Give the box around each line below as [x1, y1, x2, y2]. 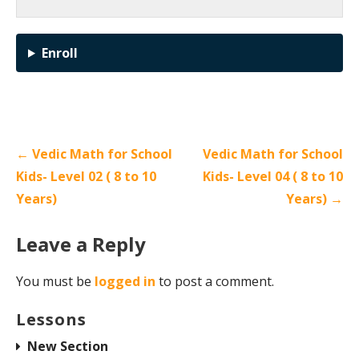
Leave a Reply [16, 230, 146, 257]
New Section [27, 337, 108, 355]
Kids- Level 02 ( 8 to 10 [16, 167, 156, 185]
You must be [16, 272, 95, 290]
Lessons [16, 308, 87, 330]
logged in [95, 272, 155, 290]
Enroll [41, 43, 78, 62]
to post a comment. [155, 272, 274, 290]
